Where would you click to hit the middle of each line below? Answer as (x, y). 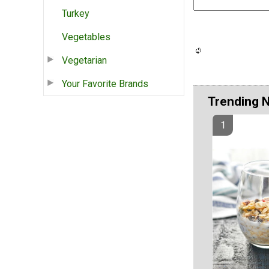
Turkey (76, 13)
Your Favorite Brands (105, 83)
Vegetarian (84, 60)
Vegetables (86, 37)
